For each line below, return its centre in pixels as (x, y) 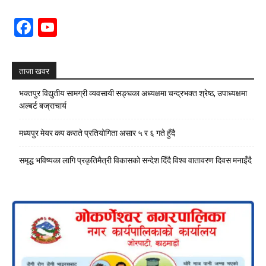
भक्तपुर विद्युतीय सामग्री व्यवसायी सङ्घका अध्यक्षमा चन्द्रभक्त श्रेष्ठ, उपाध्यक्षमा (133, 93)
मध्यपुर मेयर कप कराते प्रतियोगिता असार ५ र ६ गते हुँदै (97, 133)
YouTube (97, 27)
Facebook (75, 27)
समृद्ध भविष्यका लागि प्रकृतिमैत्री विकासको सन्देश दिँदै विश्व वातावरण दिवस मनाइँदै (135, 160)
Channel (94, 46)
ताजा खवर (34, 71)
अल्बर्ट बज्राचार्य (43, 106)
